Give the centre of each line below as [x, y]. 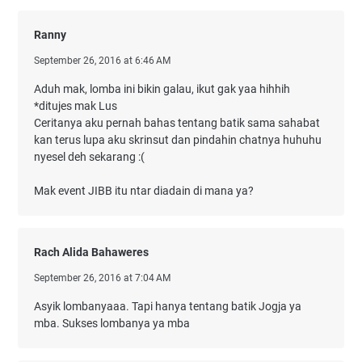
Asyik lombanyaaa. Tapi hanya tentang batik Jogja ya [168, 307]
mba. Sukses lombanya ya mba [112, 324]
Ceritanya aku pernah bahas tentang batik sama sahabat [177, 123]
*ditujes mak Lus [76, 106]
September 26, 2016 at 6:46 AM [102, 61]
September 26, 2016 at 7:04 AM [102, 278]
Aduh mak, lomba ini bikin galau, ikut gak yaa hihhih [162, 89]
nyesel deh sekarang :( [89, 157]
